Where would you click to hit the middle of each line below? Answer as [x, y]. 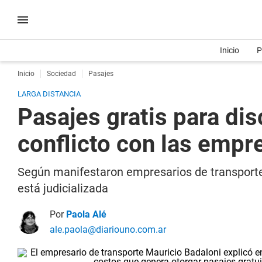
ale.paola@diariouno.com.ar [108, 230]
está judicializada [63, 188]
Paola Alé [86, 214]
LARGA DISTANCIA [49, 94]
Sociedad [61, 74]
